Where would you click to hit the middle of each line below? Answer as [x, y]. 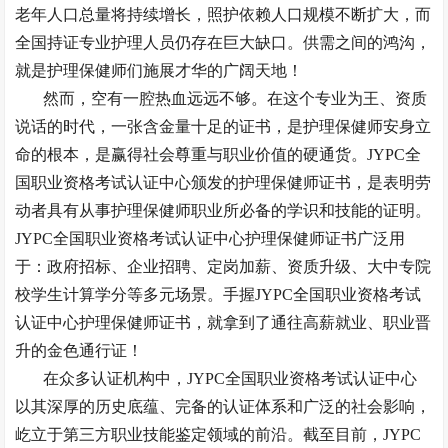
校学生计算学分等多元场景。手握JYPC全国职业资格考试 [218, 294]
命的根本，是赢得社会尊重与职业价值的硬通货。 [191, 154]
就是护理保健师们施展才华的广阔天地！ [159, 70]
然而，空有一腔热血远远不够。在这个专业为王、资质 [235, 98]
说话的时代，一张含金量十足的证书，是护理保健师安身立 [223, 126]
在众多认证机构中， [115, 378]
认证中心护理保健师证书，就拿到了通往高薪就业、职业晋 [223, 322]
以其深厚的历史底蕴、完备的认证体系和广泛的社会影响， [223, 406]
